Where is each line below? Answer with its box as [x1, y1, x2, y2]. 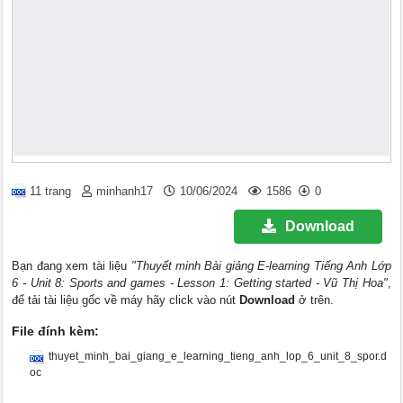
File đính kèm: [12, 324, 100, 339]
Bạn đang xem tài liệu [12, 259, 131, 273]
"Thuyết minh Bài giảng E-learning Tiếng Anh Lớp [130, 259, 391, 273]
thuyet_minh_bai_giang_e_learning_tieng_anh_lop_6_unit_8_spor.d [49, 350, 388, 363]
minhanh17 [96, 184, 154, 198]
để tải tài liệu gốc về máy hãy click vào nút [12, 293, 240, 308]
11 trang [30, 184, 72, 198]
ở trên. [295, 293, 335, 308]
